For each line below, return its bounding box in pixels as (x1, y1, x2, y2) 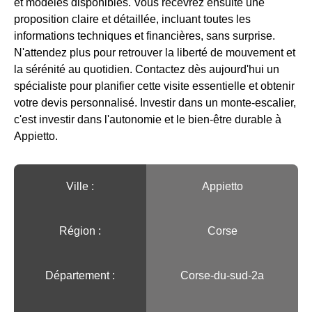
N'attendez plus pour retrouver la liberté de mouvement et (14, 46, 295, 58)
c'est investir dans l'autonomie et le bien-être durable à (14, 113, 281, 125)
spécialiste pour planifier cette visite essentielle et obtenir (14, 79, 295, 92)
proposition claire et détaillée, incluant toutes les (14, 13, 251, 25)
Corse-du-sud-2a (180, 269, 264, 281)
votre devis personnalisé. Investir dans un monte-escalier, (14, 96, 296, 109)
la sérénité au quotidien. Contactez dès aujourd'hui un (14, 63, 279, 75)
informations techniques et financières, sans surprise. (14, 29, 275, 42)
